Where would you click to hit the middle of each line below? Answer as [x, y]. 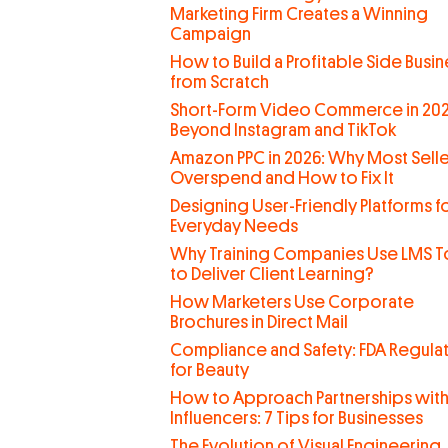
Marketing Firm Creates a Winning [298, 14]
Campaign [210, 34]
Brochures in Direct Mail [258, 322]
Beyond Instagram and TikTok [282, 130]
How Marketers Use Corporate [291, 302]
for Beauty [209, 370]
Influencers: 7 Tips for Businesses [296, 418]
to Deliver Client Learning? [271, 274]
